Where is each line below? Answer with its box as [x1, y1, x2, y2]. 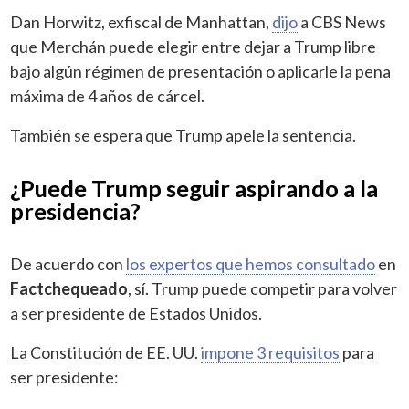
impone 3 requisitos [201, 341, 341, 362]
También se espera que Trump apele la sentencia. [10, 124, 357, 145]
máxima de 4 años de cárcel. [10, 85, 205, 106]
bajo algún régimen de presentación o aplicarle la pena [10, 60, 392, 81]
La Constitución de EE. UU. [10, 341, 202, 362]
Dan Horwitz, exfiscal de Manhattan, [10, 11, 273, 32]
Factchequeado [10, 278, 129, 299]
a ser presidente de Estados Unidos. [10, 302, 263, 323]
